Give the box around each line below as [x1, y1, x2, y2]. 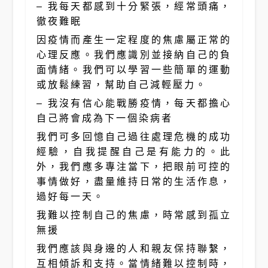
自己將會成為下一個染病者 [36, 113, 173, 123]
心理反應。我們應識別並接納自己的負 [36, 50, 232, 60]
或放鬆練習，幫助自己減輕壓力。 [36, 80, 207, 90]
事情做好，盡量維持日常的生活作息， [36, 176, 232, 187]
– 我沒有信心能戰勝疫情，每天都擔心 [36, 98, 232, 108]
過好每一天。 [36, 191, 105, 202]
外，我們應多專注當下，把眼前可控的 [36, 162, 232, 172]
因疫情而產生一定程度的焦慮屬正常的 [36, 35, 232, 45]
